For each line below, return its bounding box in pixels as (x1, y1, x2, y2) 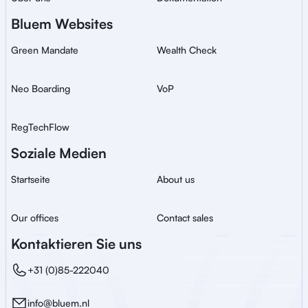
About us (157, 173, 195, 185)
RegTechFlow (11, 121, 69, 133)
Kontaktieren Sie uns (11, 235, 142, 252)
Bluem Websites (11, 15, 113, 32)
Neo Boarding (11, 82, 70, 94)
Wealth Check (157, 44, 217, 56)
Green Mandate (11, 44, 78, 56)
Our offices (11, 212, 58, 223)
